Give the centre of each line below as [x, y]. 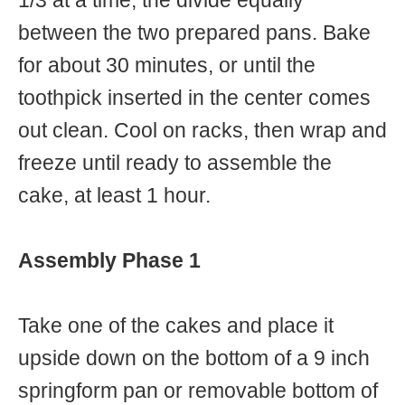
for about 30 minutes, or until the [167, 65]
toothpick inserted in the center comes [194, 98]
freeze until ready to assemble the [175, 163]
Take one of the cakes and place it [176, 325]
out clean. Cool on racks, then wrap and [202, 130]
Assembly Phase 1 [109, 260]
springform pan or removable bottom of [198, 391]
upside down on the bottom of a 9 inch [194, 358]
